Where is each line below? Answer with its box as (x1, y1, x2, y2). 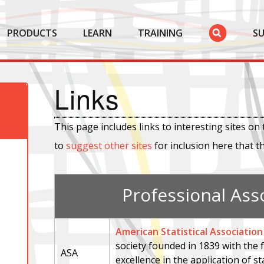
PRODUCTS (6, 27, 57, 39)
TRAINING (137, 27, 183, 39)
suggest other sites (66, 139, 153, 152)
